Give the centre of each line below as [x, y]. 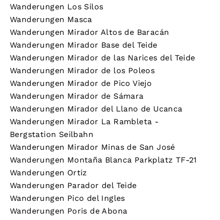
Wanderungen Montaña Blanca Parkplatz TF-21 [103, 160]
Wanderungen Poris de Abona [69, 211]
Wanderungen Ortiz [49, 172]
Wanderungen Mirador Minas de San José [93, 147]
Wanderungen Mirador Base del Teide [84, 45]
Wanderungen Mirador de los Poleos [82, 70]
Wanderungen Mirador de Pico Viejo [81, 83]
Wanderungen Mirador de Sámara [77, 96]
